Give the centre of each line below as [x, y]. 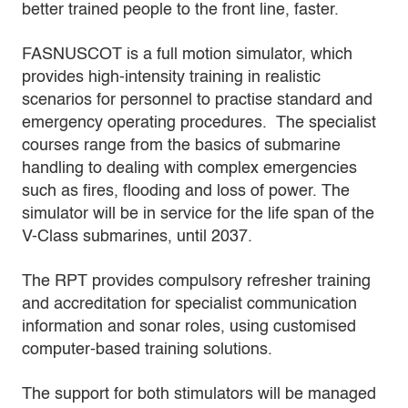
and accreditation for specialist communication [189, 304]
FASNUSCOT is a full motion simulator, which [187, 55]
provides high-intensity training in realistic [171, 77]
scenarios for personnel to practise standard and [197, 100]
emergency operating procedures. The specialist [199, 123]
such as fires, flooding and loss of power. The [186, 191]
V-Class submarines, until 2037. [137, 237]
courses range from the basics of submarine [181, 146]
